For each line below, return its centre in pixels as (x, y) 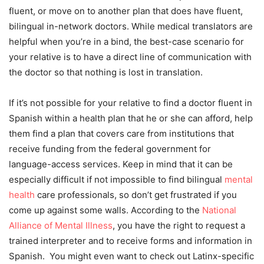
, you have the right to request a (179, 225)
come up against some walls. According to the (105, 210)
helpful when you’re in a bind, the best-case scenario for (126, 42)
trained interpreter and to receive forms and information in (131, 241)
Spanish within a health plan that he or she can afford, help (131, 118)
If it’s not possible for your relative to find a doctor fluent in (131, 103)
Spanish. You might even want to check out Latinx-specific (131, 256)
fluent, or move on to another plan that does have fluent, (126, 11)
